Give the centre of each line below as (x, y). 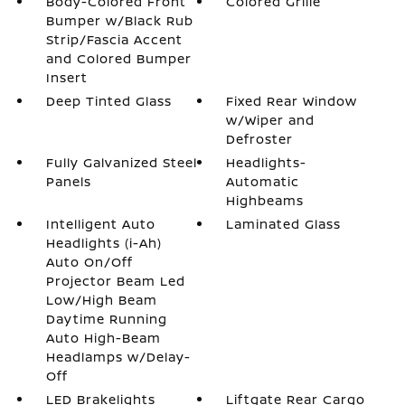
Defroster (260, 139)
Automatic (263, 181)
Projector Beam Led (115, 281)
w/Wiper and (271, 120)
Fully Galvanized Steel (121, 162)
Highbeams (265, 200)
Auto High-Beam (103, 338)
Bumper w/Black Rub (119, 20)
